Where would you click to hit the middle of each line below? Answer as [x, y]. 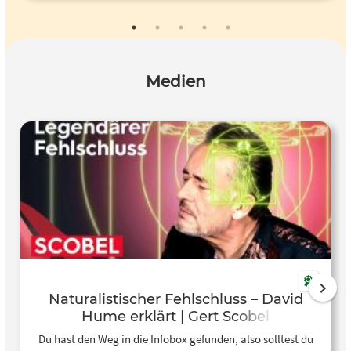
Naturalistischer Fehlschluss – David [175, 300]
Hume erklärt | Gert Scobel [175, 317]
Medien [175, 82]
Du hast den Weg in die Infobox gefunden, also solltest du [175, 338]
